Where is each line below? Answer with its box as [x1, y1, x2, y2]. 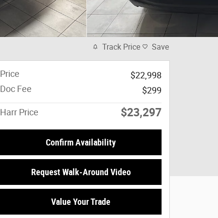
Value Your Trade [51, 196, 110, 207]
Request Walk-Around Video [31, 166, 131, 177]
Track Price [102, 42, 140, 52]
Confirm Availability [46, 137, 116, 147]
